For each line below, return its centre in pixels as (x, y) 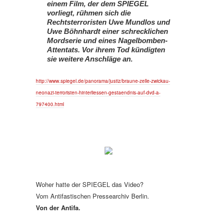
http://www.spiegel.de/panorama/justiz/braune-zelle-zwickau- (103, 81)
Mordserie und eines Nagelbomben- (107, 41)
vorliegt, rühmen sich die (89, 13)
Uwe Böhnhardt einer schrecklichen (108, 31)
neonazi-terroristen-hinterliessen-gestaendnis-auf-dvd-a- (98, 93)
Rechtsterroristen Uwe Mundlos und (108, 22)
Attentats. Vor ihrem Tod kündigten (106, 50)
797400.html (50, 104)
